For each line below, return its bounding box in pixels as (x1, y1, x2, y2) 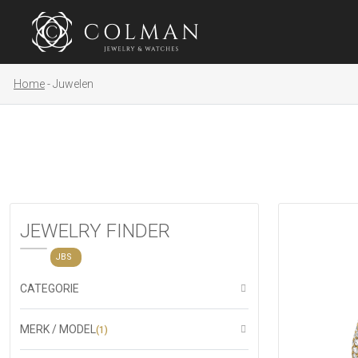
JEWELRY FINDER (20, 220, 170, 242)
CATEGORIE (20, 282, 79, 295)
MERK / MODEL (20, 323, 96, 336)
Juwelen (53, 78, 93, 90)
